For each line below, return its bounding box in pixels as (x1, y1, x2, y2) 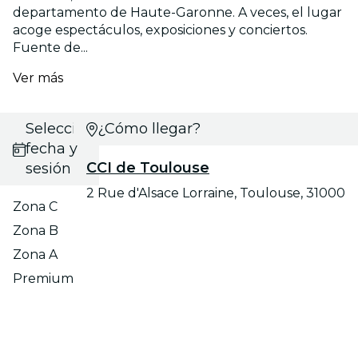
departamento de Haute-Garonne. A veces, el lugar (13, 5, 342, 21)
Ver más (13, 70, 63, 86)
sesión (25, 160, 71, 178)
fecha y (25, 140, 78, 158)
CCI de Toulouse (86, 159, 209, 177)
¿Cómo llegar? (97, 120, 201, 138)
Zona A (13, 247, 58, 263)
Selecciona (25, 120, 103, 138)
